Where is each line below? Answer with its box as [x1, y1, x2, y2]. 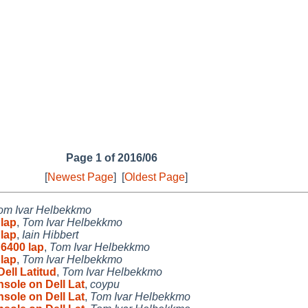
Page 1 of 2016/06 [65, 151, 157, 164]
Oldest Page [124, 170, 185, 183]
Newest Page [47, 170, 113, 183]
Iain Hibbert [22, 228, 78, 241]
